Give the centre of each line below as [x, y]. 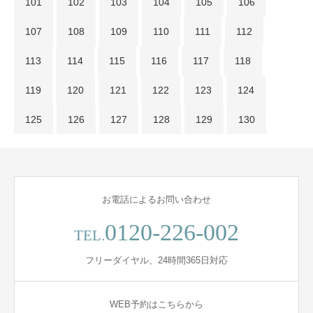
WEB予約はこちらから [156, 305]
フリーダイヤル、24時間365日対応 [156, 261]
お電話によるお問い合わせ [156, 200]
